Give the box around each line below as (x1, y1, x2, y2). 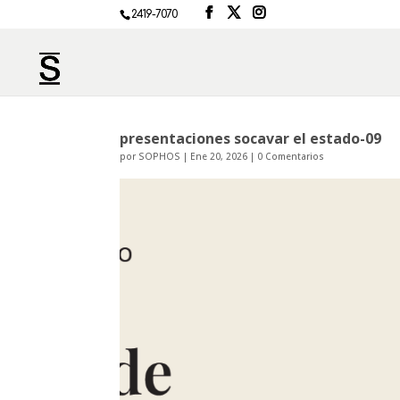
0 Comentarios (257, 150, 325, 162)
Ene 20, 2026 (190, 150, 248, 162)
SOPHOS (138, 150, 181, 162)
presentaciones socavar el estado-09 (120, 129, 382, 148)
